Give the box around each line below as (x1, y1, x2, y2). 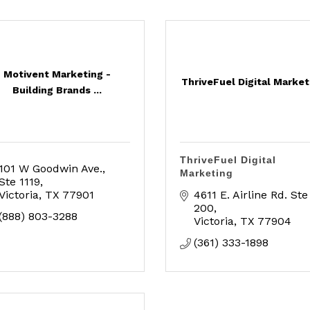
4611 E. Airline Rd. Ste (194, 188, 308, 201)
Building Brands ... (12, 84, 102, 95)
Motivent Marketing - (3, 68, 111, 80)
